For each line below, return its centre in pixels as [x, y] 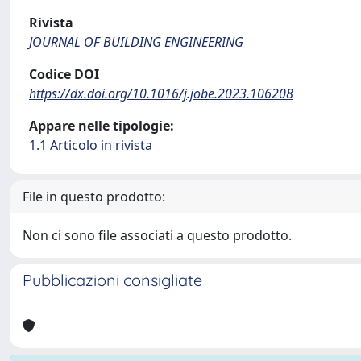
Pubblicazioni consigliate [112, 280]
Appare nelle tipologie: [102, 126]
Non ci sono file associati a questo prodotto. [157, 235]
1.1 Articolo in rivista [91, 145]
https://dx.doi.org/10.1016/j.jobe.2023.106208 [161, 93]
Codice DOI [64, 74]
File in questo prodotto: [94, 197]
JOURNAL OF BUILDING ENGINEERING [136, 42]
